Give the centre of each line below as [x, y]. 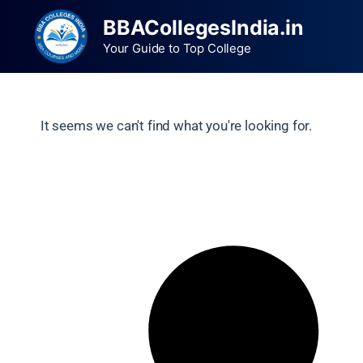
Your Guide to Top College [177, 48]
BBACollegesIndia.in [203, 28]
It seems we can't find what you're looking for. [177, 126]
